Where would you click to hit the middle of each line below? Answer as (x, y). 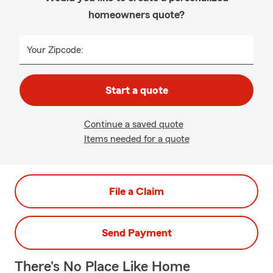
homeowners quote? (136, 15)
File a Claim (136, 191)
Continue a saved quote (133, 124)
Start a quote (136, 90)
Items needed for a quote (136, 139)
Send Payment (136, 233)
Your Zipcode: (55, 50)
